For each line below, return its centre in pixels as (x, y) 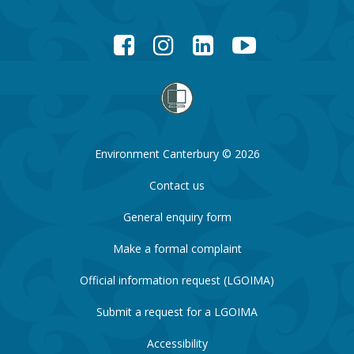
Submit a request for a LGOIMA (177, 312)
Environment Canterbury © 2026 (177, 154)
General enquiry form (177, 217)
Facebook (159, 41)
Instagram (199, 41)
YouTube (278, 41)
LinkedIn (234, 41)
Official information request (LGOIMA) (177, 281)
